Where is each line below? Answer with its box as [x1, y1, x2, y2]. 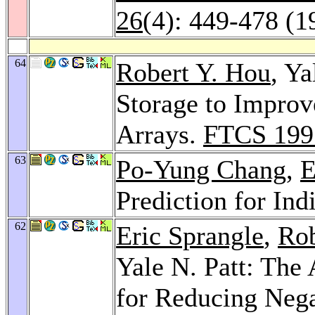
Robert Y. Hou [116, 57, 271, 87]
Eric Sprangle [116, 220, 264, 250]
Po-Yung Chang [116, 154, 286, 184]
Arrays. [116, 119, 203, 149]
